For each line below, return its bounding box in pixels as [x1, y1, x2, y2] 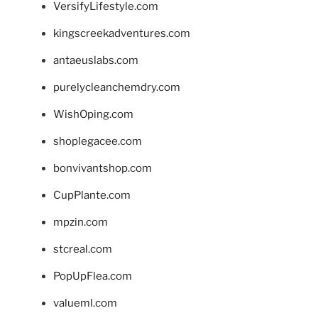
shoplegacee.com [53, 134, 142, 148]
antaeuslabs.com [53, 53, 138, 67]
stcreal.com [53, 242, 112, 256]
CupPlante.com [53, 188, 131, 202]
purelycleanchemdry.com [53, 80, 180, 94]
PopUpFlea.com [53, 269, 132, 283]
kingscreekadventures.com [53, 26, 190, 40]
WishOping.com [53, 107, 133, 121]
